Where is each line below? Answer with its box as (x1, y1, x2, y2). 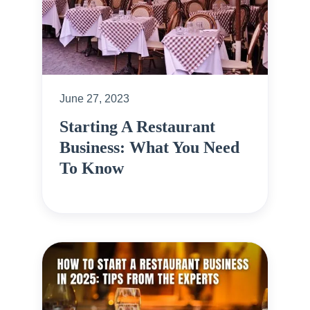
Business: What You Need (60, 138, 239, 156)
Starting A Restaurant (60, 117, 215, 136)
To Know (60, 158, 124, 177)
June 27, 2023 (60, 92, 129, 104)
